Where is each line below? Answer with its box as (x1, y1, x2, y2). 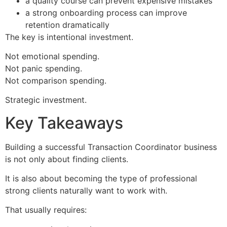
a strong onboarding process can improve (25, 7, 187, 18)
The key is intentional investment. (5, 31, 133, 42)
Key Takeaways (5, 112, 123, 133)
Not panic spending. (5, 63, 82, 73)
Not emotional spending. (5, 51, 99, 61)
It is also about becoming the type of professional (5, 173, 197, 184)
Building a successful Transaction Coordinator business (5, 141, 217, 152)
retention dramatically (25, 19, 109, 30)
